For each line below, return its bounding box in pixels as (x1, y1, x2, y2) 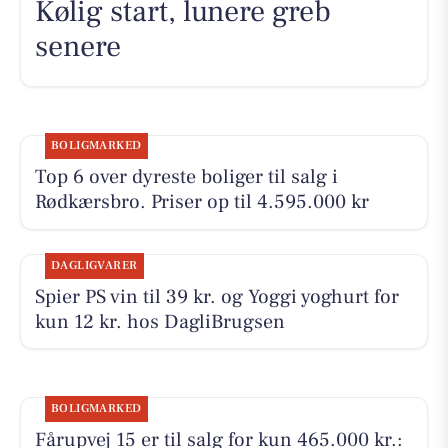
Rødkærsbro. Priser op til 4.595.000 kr (34, 189, 369, 216)
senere (34, 27, 121, 67)
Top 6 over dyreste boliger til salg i (34, 164, 338, 191)
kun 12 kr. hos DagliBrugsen (34, 308, 285, 335)
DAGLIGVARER (50, 257, 138, 273)
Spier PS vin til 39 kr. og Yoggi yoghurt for (34, 283, 399, 310)
